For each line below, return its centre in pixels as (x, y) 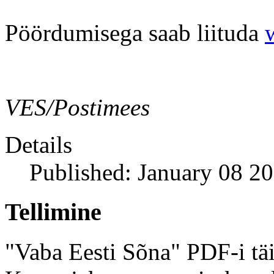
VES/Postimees (77, 108)
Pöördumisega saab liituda (135, 33)
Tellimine (53, 212)
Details (39, 145)
